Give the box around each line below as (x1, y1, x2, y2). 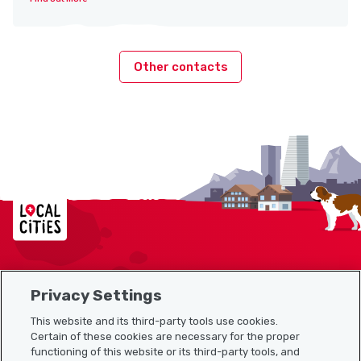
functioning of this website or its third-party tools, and (31, 345, 301, 358)
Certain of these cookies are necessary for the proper (31, 330, 301, 342)
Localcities (12, 189, 87, 209)
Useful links (13, 328, 84, 343)
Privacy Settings (31, 285, 163, 305)
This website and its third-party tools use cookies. (31, 314, 279, 327)
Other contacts (133, 59, 228, 74)
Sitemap (13, 291, 65, 306)
